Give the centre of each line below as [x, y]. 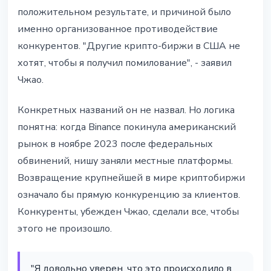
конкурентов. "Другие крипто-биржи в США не [129, 46]
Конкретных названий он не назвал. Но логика [126, 110]
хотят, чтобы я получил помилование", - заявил [125, 63]
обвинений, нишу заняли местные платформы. [125, 161]
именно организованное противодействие [118, 29]
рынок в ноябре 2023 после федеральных [115, 144]
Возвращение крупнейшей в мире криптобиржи [131, 178]
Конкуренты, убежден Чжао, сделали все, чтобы [128, 212]
